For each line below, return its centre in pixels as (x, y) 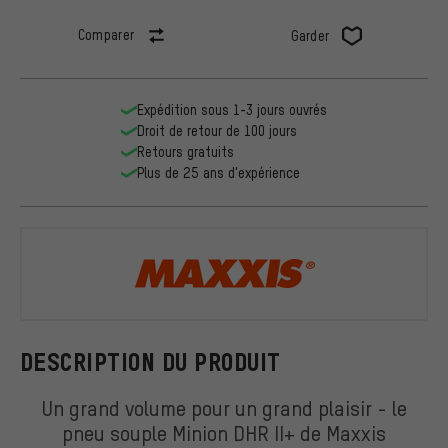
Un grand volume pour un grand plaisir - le (224, 407)
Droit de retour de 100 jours (217, 131)
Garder (310, 36)
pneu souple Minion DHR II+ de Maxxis (224, 432)
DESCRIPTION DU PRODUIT (150, 362)
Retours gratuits (185, 152)
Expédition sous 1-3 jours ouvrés (232, 110)
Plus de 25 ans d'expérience (218, 173)
